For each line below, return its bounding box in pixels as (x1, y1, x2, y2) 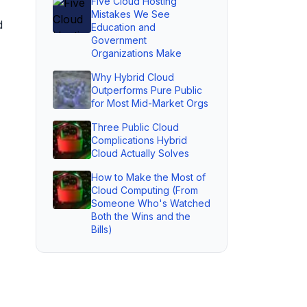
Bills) (91, 223, 112, 235)
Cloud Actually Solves (91, 147, 189, 159)
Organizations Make (91, 47, 182, 59)
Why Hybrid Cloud (91, 71, 174, 83)
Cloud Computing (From (91, 184, 198, 196)
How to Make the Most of (91, 171, 206, 183)
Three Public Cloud (91, 121, 179, 133)
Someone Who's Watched (91, 197, 210, 209)
